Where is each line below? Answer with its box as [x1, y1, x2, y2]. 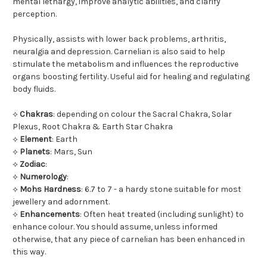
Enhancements [20, 209, 80, 219]
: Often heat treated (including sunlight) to [80, 209, 244, 219]
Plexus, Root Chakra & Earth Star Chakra [13, 121, 173, 132]
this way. [13, 246, 46, 257]
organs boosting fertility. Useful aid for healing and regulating [13, 71, 250, 82]
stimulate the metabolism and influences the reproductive [13, 58, 238, 69]
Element [20, 133, 52, 144]
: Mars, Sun [50, 146, 92, 157]
